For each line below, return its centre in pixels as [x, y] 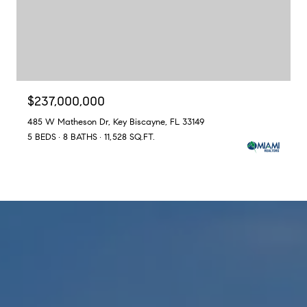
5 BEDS [42, 137]
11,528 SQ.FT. [130, 137]
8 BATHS [80, 137]
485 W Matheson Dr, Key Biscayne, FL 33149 [116, 122]
